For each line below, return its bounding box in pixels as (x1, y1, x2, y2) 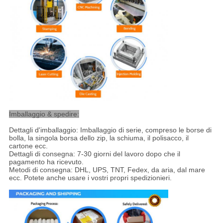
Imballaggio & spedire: (8, 110, 79, 118)
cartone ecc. (8, 142, 48, 150)
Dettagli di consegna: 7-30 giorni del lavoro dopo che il (8, 150, 180, 158)
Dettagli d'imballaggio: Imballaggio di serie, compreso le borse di (8, 126, 212, 134)
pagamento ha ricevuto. (8, 158, 84, 166)
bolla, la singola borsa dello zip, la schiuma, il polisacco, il (8, 134, 189, 142)
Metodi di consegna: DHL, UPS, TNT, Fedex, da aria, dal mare (8, 166, 205, 174)
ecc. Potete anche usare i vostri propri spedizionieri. (8, 174, 172, 182)
